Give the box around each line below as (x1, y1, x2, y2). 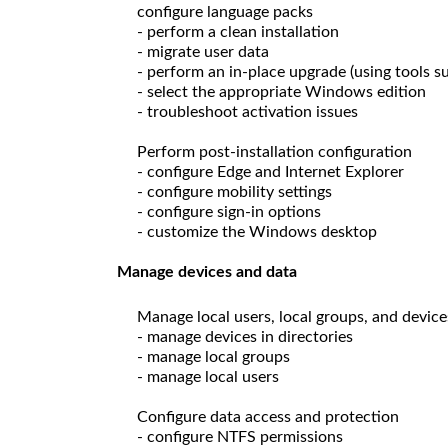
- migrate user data (137, 43, 269, 60)
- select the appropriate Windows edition (137, 83, 426, 100)
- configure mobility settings (137, 183, 332, 200)
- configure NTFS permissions (137, 428, 343, 445)
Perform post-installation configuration (137, 143, 412, 160)
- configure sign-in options (137, 203, 321, 220)
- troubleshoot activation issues (137, 103, 358, 120)
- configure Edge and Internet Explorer (137, 163, 404, 180)
